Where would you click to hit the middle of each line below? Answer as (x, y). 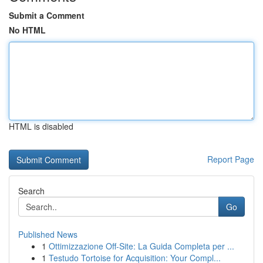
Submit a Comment (47, 15)
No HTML (27, 30)
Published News (48, 234)
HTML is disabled (41, 126)
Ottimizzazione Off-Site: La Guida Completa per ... (141, 246)
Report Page (231, 159)
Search (31, 191)
